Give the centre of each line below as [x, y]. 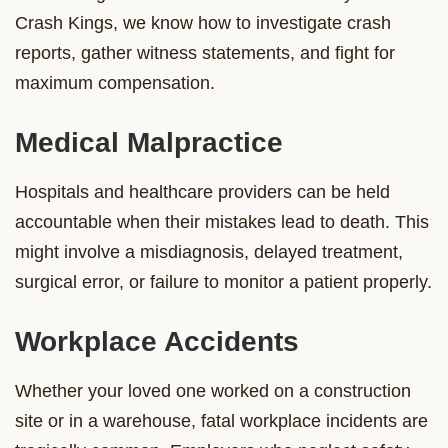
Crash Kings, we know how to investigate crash [203, 22]
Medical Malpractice [149, 142]
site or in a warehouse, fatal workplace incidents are [221, 420]
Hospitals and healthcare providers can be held [202, 191]
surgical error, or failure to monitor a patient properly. [223, 281]
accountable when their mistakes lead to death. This [222, 221]
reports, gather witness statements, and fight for [205, 52]
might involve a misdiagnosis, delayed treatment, [209, 251]
